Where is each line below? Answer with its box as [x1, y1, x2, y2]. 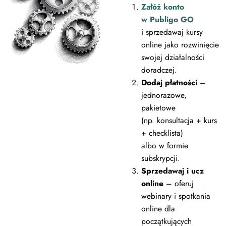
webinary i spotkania [141, 190, 210, 202]
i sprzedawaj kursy [141, 26, 203, 38]
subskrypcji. [141, 152, 180, 164]
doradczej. [141, 64, 177, 76]
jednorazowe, [141, 89, 187, 101]
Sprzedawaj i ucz [141, 164, 204, 177]
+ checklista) [141, 127, 183, 139]
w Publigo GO [141, 13, 194, 25]
